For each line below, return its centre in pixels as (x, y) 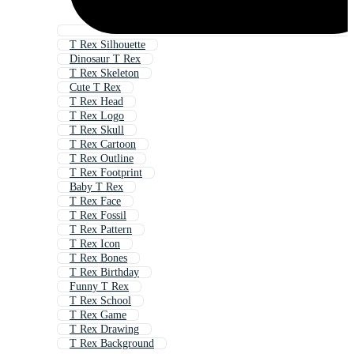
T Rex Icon (95, 244)
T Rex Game (98, 315)
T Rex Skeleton (104, 73)
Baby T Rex (96, 187)
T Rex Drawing (104, 330)
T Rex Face (95, 201)
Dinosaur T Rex (105, 59)
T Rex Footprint (106, 173)
